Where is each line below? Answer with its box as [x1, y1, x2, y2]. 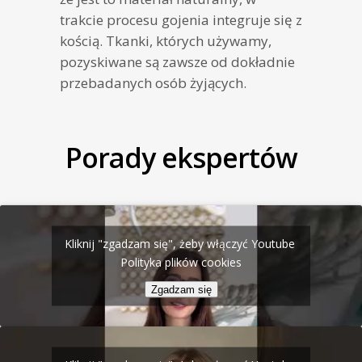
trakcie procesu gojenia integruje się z [60, 11, 302, 30]
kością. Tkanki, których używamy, [60, 32, 271, 51]
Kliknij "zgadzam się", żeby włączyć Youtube [64, 235, 298, 251]
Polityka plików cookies [120, 254, 242, 270]
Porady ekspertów [65, 139, 297, 177]
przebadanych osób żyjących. [60, 74, 246, 93]
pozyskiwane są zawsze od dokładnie [60, 53, 295, 72]
